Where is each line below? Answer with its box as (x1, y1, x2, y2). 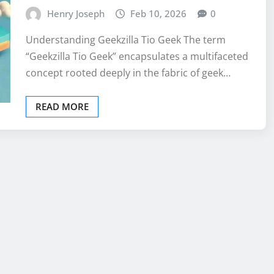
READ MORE (35, 100, 89, 113)
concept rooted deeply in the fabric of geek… (26, 66, 231, 80)
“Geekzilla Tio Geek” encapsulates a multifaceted (26, 50, 248, 64)
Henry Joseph (46, 7, 105, 20)
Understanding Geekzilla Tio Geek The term (26, 33, 226, 47)
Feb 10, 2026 (130, 7, 187, 20)
